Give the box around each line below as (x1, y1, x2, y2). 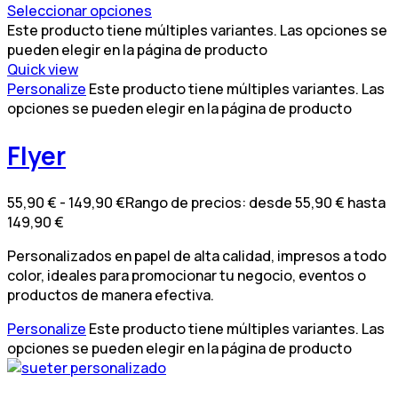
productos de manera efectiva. (7, 285, 214, 306)
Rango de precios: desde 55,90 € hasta (125, 193, 386, 213)
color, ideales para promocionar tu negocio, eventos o (7, 266, 366, 286)
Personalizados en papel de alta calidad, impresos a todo (7, 246, 386, 267)
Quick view (7, 59, 78, 79)
